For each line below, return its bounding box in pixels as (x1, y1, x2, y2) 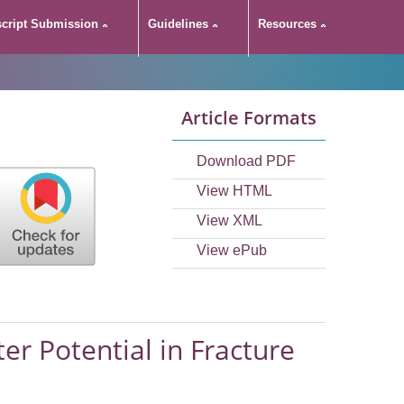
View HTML (197, 183, 272, 198)
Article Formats (181, 106, 317, 130)
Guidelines (148, 17, 208, 31)
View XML (197, 213, 262, 228)
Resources (258, 17, 317, 31)
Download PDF (197, 153, 296, 169)
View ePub (197, 243, 267, 258)
